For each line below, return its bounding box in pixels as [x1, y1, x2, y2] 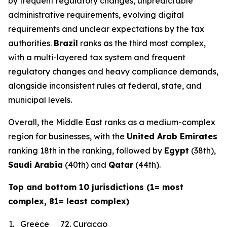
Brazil [54, 38, 78, 48]
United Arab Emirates [127, 131, 217, 141]
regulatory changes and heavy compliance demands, [8, 66, 218, 77]
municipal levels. [8, 95, 72, 105]
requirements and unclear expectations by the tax [8, 24, 204, 34]
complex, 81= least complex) [8, 196, 129, 206]
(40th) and [63, 160, 108, 170]
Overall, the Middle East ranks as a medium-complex [8, 117, 215, 127]
